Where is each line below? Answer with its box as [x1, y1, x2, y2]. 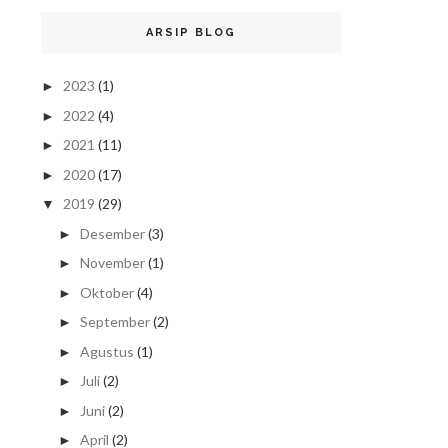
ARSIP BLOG [146, 26, 236, 40]
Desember [79, 224, 145, 242]
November [79, 254, 145, 272]
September [79, 313, 150, 331]
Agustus [79, 342, 134, 360]
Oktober [79, 283, 134, 301]
